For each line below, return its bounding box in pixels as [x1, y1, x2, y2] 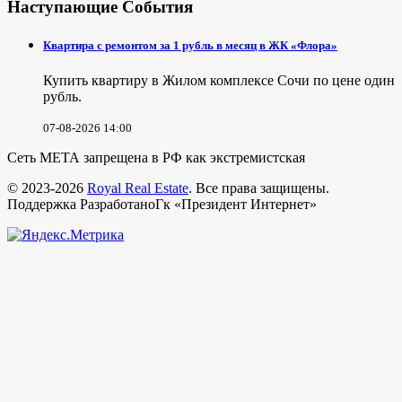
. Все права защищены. [188, 180, 329, 197]
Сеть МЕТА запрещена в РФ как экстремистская [7, 150, 305, 166]
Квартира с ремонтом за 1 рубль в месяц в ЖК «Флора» [43, 38, 337, 52]
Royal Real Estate [87, 180, 188, 197]
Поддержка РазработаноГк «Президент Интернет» [7, 197, 317, 213]
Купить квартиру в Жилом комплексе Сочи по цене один [43, 73, 395, 89]
